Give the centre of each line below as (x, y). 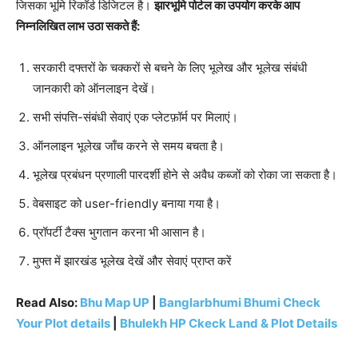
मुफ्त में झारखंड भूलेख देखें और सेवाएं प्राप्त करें (132, 261)
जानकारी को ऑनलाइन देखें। (94, 88)
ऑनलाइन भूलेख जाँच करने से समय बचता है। (129, 146)
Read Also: (48, 302)
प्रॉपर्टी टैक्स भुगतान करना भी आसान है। (119, 232)
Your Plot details (63, 323)
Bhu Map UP (115, 302)
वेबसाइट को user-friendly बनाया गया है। (127, 203)
